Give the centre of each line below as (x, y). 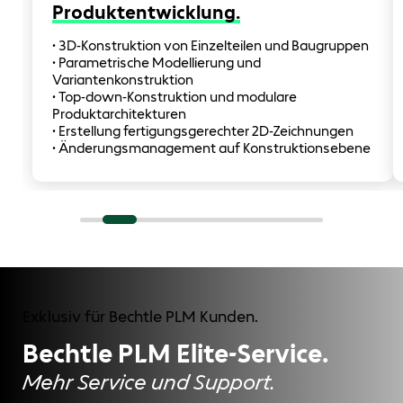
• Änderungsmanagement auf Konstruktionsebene (211, 148)
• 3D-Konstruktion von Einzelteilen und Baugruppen (210, 46)
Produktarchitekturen (119, 114)
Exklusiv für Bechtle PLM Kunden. (140, 317)
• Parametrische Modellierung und (156, 63)
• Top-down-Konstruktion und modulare (174, 97)
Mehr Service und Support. (149, 381)
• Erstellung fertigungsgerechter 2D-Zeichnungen (202, 131)
